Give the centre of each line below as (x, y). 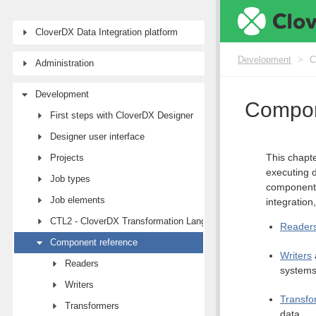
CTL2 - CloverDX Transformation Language (138, 221)
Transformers (92, 306)
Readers (82, 263)
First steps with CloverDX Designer (122, 115)
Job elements (78, 200)
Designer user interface (97, 136)
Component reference (94, 242)
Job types (70, 179)
